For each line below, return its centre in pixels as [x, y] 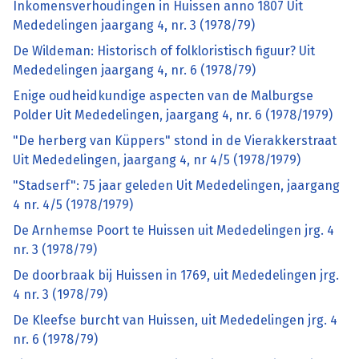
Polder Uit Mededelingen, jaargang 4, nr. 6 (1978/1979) [173, 115]
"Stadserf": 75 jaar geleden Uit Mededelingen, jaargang [176, 186]
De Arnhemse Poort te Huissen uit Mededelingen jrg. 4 [173, 231]
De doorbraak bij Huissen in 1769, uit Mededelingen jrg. [176, 276]
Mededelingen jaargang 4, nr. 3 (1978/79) [134, 26]
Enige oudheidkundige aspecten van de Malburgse [163, 96]
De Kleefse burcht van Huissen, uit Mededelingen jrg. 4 [175, 321]
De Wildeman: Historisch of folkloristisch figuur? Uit [164, 51]
